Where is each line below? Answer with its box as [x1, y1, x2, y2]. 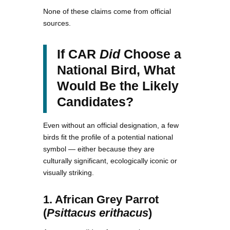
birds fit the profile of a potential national [43, 132, 173, 141]
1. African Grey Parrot [43, 193, 159, 206]
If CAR [57, 46, 100, 61]
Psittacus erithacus [47, 206, 148, 219]
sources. [43, 18, 71, 27]
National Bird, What [57, 62, 175, 77]
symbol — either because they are [43, 144, 155, 153]
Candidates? [57, 94, 133, 109]
